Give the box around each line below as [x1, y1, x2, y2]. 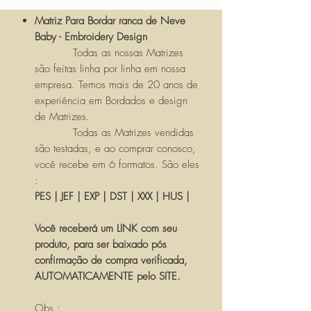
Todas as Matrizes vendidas [35, 126, 194, 140]
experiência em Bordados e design [35, 94, 187, 108]
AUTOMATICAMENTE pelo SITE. [35, 269, 180, 284]
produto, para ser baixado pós [35, 237, 167, 252]
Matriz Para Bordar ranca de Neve [35, 14, 185, 28]
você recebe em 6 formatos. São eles [35, 158, 199, 172]
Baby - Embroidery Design [35, 30, 147, 44]
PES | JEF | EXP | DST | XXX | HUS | [35, 190, 193, 204]
